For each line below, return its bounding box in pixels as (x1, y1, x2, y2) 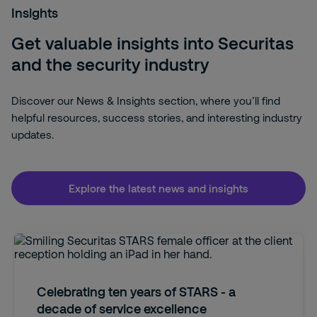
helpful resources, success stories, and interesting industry (11, 111, 302, 124)
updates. (11, 128, 54, 141)
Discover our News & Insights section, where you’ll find (11, 94, 280, 107)
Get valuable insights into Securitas (11, 33, 294, 53)
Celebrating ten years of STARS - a (37, 284, 236, 299)
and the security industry (11, 54, 209, 74)
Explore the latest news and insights (68, 181, 248, 195)
